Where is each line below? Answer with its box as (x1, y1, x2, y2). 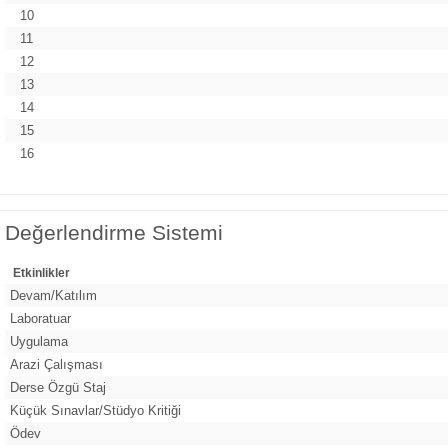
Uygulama (10, 333, 68, 349)
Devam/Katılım (10, 287, 97, 303)
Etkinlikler (13, 265, 71, 280)
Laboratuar (10, 310, 71, 326)
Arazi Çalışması (10, 356, 103, 372)
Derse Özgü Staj (10, 379, 106, 395)
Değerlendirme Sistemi (5, 220, 223, 245)
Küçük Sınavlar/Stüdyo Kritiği (10, 402, 181, 418)
